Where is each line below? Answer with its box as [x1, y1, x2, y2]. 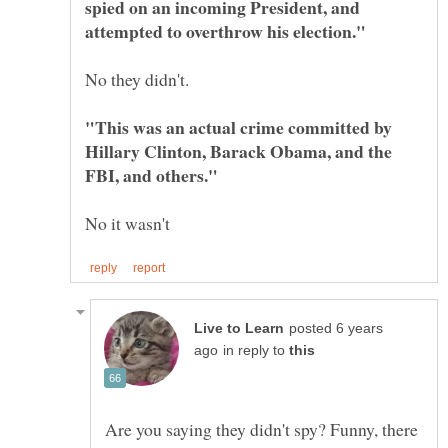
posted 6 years [289, 321, 383, 337]
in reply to [223, 343, 289, 359]
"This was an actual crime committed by [85, 113, 392, 140]
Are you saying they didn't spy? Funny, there [105, 417, 418, 442]
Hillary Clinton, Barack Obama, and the [85, 137, 392, 164]
